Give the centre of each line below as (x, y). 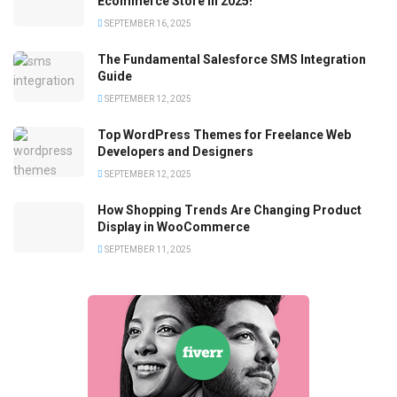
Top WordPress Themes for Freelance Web (224, 135)
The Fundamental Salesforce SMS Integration (232, 60)
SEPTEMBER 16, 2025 (147, 24)
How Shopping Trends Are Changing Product (230, 210)
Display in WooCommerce (174, 227)
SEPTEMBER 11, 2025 (147, 250)
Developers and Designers (175, 152)
